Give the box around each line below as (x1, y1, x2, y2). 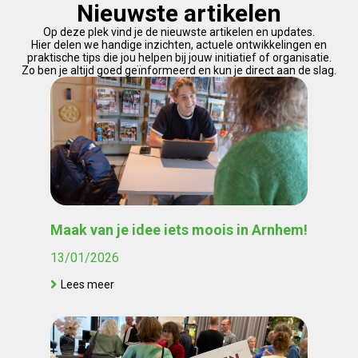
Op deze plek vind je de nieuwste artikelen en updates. (43, 26, 315, 38)
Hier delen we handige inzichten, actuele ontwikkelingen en (31, 38, 327, 51)
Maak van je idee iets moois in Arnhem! (50, 221, 308, 238)
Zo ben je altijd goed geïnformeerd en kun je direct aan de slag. (22, 64, 336, 77)
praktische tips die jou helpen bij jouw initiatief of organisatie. (26, 51, 332, 64)
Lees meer (61, 277, 114, 291)
